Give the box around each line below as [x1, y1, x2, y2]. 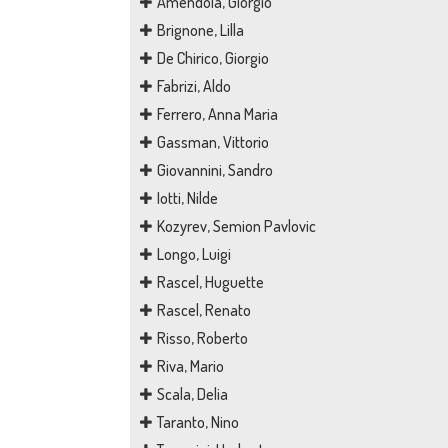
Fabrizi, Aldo [157, 76, 231, 96]
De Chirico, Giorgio [157, 48, 269, 68]
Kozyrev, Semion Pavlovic [157, 216, 316, 236]
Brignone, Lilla [157, 20, 244, 40]
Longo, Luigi [157, 244, 231, 264]
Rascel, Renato [157, 300, 251, 320]
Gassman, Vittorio [157, 132, 269, 152]
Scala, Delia [157, 384, 228, 404]
